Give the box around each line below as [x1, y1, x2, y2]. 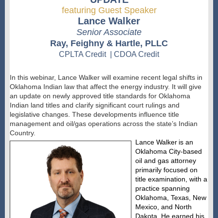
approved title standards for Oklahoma [70, 92, 190, 100]
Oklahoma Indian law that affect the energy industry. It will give [10, 83, 201, 91]
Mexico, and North [135, 203, 192, 211]
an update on [10, 92, 53, 100]
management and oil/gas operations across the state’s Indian [10, 120, 198, 127]
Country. [10, 129, 36, 137]
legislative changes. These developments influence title [10, 110, 179, 118]
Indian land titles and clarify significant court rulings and [10, 101, 180, 109]
